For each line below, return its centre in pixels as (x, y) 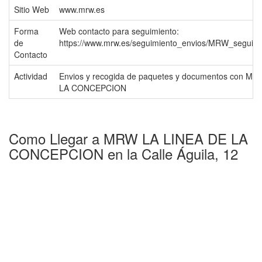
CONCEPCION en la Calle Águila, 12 (123, 154)
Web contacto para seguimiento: (119, 31)
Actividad (31, 76)
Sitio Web (32, 9)
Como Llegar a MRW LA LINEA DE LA (128, 138)
